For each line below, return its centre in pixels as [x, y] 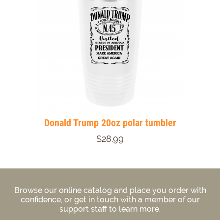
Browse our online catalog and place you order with [110, 190]
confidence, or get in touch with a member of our [110, 199]
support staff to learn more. [110, 209]
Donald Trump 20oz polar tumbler [110, 123]
